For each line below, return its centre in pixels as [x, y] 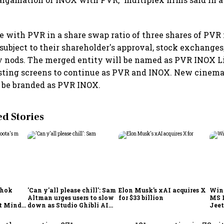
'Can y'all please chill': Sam [72, 190]
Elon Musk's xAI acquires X [162, 190]
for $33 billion [141, 197]
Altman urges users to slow [71, 197]
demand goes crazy [58, 212]
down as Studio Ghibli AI [68, 205]
